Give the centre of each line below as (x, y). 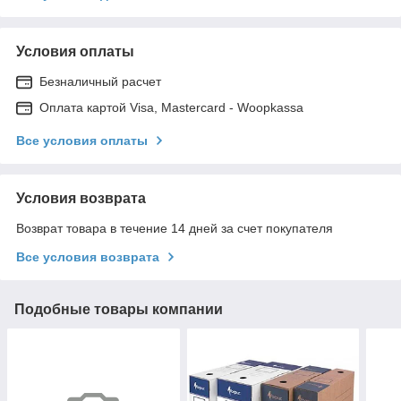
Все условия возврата (88, 257)
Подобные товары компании (119, 309)
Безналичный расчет (100, 81)
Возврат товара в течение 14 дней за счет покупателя (175, 228)
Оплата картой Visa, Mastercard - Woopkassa (171, 107)
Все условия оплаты (82, 141)
